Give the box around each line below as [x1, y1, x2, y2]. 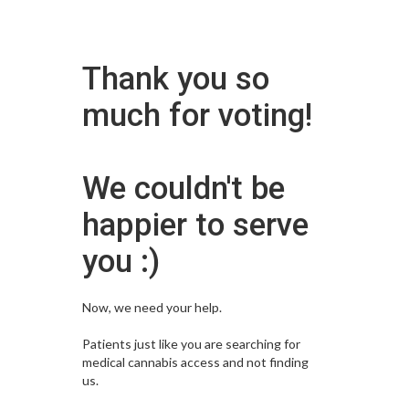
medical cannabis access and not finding [81, 354, 309, 371]
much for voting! [81, 97, 312, 135]
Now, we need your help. [81, 299, 222, 316]
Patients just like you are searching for [81, 336, 300, 352]
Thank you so [81, 60, 269, 99]
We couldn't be [81, 170, 285, 208]
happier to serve [81, 206, 309, 245]
